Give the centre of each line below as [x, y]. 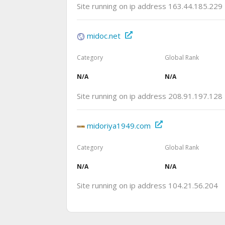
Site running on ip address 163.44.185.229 [150, 6]
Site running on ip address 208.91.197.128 [150, 96]
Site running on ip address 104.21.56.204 [147, 185]
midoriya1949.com [119, 125]
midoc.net [104, 36]
